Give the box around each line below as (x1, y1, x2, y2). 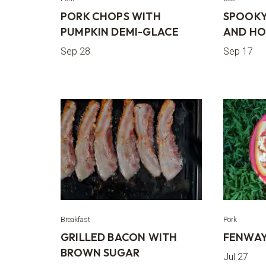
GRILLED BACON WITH (61, 230, 178, 244)
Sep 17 (223, 46, 253, 57)
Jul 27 (223, 251, 248, 262)
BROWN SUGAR (61, 246, 140, 259)
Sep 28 (61, 46, 90, 57)
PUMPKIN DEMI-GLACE (61, 25, 179, 39)
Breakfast (61, 216, 90, 224)
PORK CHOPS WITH (61, 9, 161, 23)
